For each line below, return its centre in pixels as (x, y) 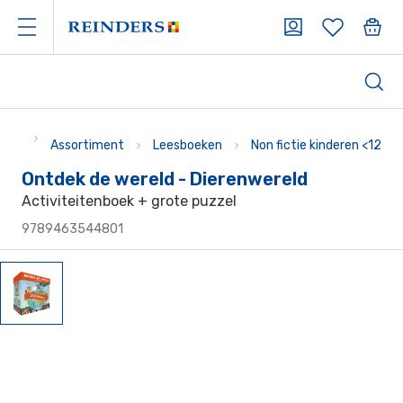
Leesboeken (188, 145)
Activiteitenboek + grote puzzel (129, 201)
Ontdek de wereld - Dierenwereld (165, 179)
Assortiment (87, 145)
